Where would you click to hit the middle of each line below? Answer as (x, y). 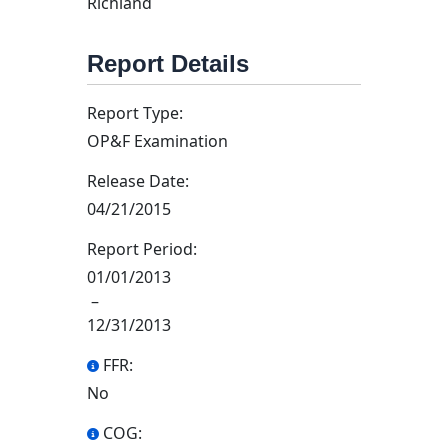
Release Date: (138, 181)
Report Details (168, 63)
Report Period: (142, 249)
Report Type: (135, 113)
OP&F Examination (157, 141)
